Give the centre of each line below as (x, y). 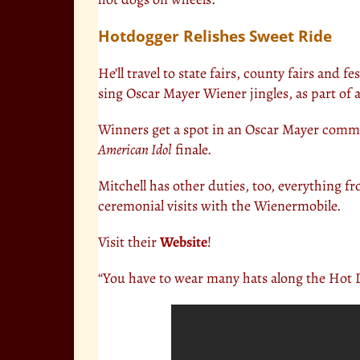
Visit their (129, 241)
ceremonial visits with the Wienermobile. (219, 205)
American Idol (135, 149)
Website (184, 241)
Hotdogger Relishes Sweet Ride (215, 36)
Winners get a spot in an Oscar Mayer (210, 129)
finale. (192, 149)
